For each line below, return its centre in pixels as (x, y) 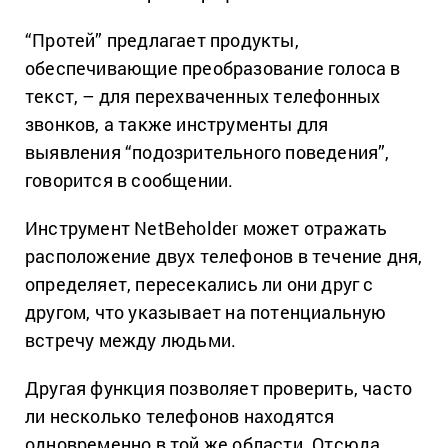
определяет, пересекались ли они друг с (199, 283)
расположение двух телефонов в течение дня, (224, 255)
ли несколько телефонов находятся (180, 415)
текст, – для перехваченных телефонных (203, 95)
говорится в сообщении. (129, 179)
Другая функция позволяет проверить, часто (219, 387)
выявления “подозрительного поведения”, (207, 151)
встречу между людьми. (131, 339)
